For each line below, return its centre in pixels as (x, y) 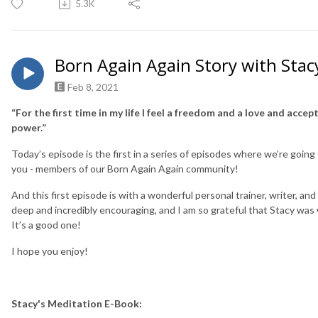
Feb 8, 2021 (93, 87)
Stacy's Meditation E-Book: (77, 304)
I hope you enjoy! (50, 251)
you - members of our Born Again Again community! (125, 169)
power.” (29, 128)
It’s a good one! (46, 225)
